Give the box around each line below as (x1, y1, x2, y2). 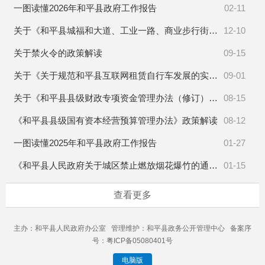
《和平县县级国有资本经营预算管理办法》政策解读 (13, 115, 218, 125)
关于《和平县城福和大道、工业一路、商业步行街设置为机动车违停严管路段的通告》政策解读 (13, 25, 209, 35)
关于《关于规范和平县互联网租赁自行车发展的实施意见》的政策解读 (13, 70, 209, 80)
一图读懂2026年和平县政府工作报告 (13, 3, 157, 13)
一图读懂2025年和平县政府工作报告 (13, 138, 157, 148)
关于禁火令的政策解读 (13, 48, 102, 58)
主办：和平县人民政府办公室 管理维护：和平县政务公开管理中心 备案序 (14, 224, 251, 232)
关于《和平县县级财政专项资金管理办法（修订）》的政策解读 (13, 93, 209, 103)
